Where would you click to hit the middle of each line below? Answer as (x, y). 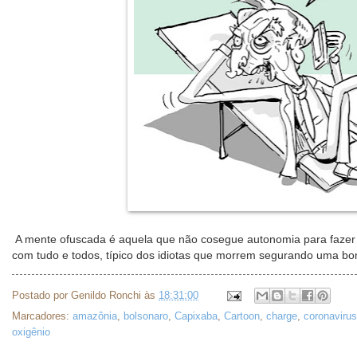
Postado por (41, 295)
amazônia (95, 316)
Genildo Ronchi (106, 295)
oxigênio (31, 332)
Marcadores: (42, 316)
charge (282, 316)
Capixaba (196, 316)
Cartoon (242, 316)
